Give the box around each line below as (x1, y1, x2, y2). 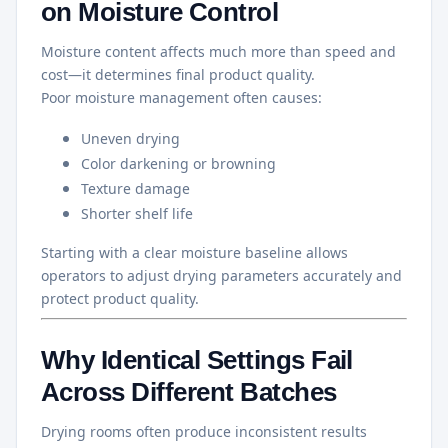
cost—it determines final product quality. (41, 64, 315, 84)
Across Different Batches (41, 376, 337, 407)
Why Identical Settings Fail (41, 344, 353, 375)
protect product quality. (41, 288, 199, 308)
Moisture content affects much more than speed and (41, 41, 396, 61)
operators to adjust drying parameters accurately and (41, 265, 402, 285)
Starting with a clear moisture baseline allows (41, 242, 348, 262)
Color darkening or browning (81, 153, 276, 173)
